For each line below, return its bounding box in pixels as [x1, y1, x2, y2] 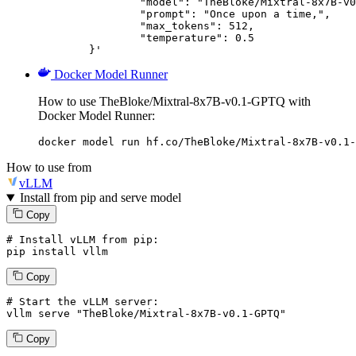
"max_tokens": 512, [38, 20, 140, 33]
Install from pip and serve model [19, 191, 181, 205]
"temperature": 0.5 [38, 32, 140, 44]
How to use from [6, 161, 91, 175]
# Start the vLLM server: [6, 295, 159, 308]
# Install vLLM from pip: [6, 233, 159, 246]
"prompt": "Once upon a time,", [38, 8, 140, 21]
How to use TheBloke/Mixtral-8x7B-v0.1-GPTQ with [38, 95, 311, 109]
